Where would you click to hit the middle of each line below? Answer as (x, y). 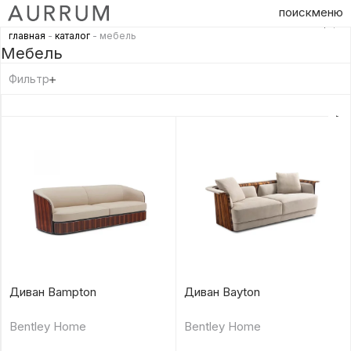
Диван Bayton (222, 291)
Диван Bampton (53, 291)
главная (27, 36)
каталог (72, 36)
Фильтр (29, 79)
